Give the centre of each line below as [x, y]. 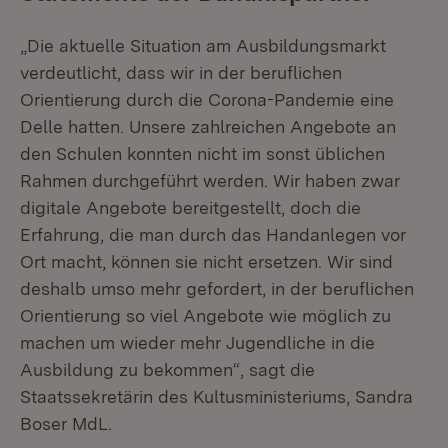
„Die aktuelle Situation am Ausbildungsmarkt [203, 45]
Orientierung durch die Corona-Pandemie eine [207, 99]
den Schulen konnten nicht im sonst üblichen [202, 153]
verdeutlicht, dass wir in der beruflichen [181, 72]
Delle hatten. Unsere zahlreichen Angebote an [208, 126]
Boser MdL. [66, 423]
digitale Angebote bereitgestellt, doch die [190, 207]
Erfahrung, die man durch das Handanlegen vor [213, 234]
